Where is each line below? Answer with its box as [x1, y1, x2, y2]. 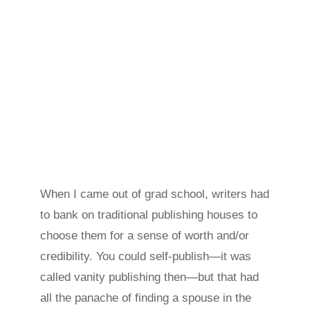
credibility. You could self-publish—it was [40, 250, 252, 264]
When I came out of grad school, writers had [40, 188, 270, 201]
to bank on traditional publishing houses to [40, 208, 258, 222]
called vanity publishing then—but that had [40, 271, 259, 284]
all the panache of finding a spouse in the [40, 291, 252, 305]
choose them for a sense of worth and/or [40, 229, 250, 243]
